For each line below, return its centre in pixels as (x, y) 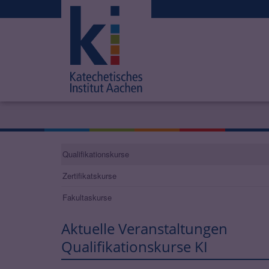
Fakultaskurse (87, 198)
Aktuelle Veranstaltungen (144, 229)
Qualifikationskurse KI (134, 247)
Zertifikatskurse (89, 176)
